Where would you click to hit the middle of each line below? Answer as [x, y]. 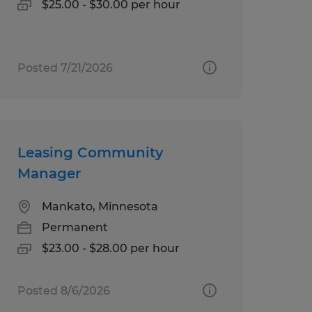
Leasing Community [90, 152]
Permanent [75, 227]
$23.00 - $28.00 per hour [110, 248]
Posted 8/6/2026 [63, 290]
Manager [49, 173]
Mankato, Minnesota [100, 206]
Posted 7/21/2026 [65, 68]
